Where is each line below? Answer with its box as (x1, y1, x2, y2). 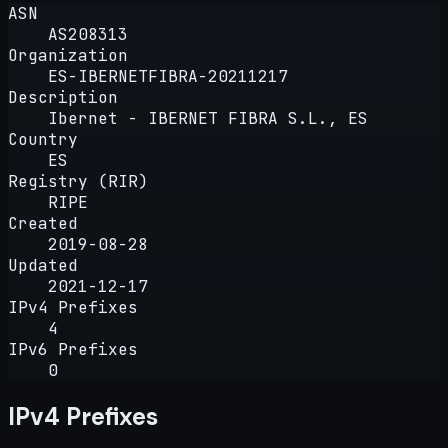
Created (8, 212, 78, 234)
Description (8, 86, 118, 108)
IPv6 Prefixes (8, 338, 138, 360)
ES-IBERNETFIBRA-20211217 (48, 65, 288, 87)
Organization (8, 44, 128, 66)
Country (8, 128, 78, 150)
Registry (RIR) (8, 170, 148, 192)
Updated (8, 254, 78, 276)
